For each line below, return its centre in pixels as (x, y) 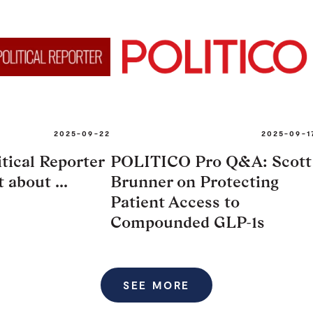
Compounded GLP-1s (188, 221)
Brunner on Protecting (195, 181)
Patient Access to (175, 201)
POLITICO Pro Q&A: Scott (211, 161)
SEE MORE (156, 285)
